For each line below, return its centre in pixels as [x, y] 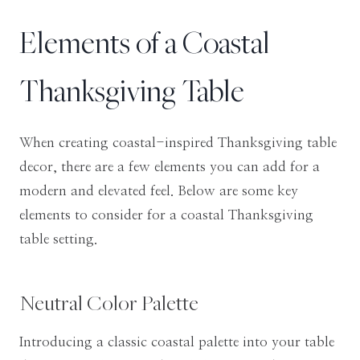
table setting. [58, 239]
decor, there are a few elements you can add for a [170, 167]
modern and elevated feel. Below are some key [159, 191]
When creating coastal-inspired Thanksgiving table [178, 143]
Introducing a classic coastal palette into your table [177, 342]
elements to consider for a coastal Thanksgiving [166, 215]
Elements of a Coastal [145, 43]
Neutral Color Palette [109, 303]
